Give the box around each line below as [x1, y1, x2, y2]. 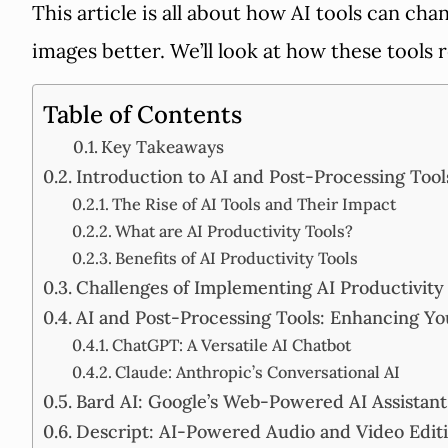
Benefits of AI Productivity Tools [114, 247, 358, 268]
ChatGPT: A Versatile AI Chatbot [111, 334, 351, 355]
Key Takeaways [101, 135, 225, 158]
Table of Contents [43, 98, 242, 130]
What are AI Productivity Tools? [114, 220, 353, 241]
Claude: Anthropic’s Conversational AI [114, 361, 400, 382]
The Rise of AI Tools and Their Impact [111, 193, 396, 214]
